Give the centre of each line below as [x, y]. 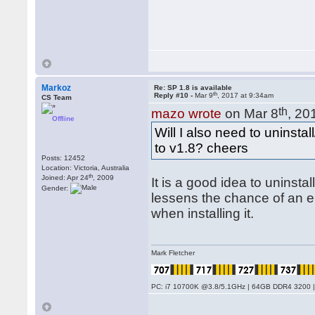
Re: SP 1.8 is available [193, 88]
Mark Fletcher [173, 253]
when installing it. [203, 213]
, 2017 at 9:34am [246, 95]
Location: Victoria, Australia [86, 168]
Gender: [56, 188]
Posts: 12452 [64, 158]
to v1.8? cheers [202, 148]
